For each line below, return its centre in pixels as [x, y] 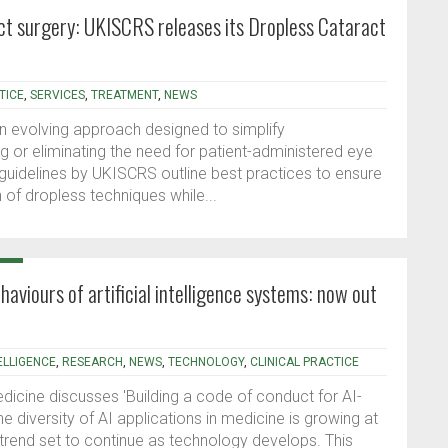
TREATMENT [124, 95]
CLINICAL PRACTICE [304, 362]
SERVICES [57, 95]
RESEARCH [92, 362]
